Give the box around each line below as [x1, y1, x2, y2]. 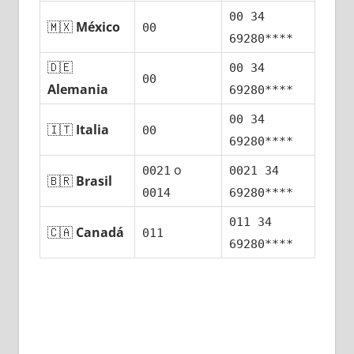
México [76, 18, 121, 36]
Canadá [76, 224, 125, 242]
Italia [76, 121, 110, 139]
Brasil [76, 172, 113, 190]
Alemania [47, 81, 109, 99]
